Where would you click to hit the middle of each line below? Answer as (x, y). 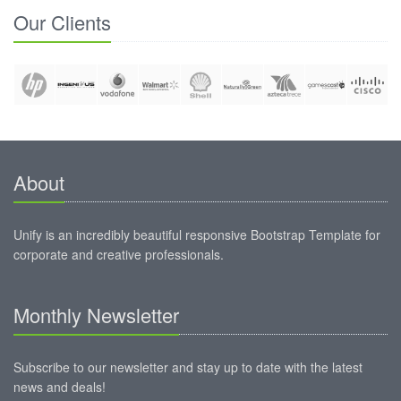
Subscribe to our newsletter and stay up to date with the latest (188, 367)
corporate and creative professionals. (119, 255)
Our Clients (62, 21)
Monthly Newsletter (96, 315)
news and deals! (60, 387)
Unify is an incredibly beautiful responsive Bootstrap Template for (197, 235)
